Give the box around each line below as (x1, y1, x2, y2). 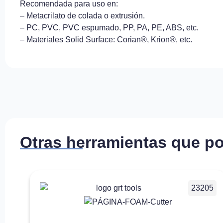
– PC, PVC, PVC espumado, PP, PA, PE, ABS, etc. (20, 23, 199, 32)
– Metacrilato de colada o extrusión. (20, 11, 145, 20)
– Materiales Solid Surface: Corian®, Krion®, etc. (20, 35, 192, 44)
